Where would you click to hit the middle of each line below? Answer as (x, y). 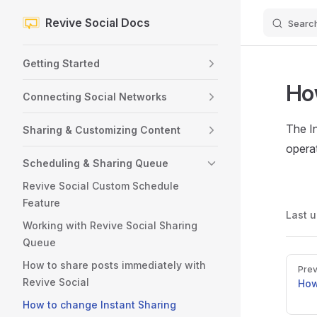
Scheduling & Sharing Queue (96, 163)
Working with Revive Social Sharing (110, 225)
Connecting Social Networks (95, 97)
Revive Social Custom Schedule (101, 186)
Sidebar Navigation (71, 54)
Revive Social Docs (98, 22)
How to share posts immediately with (114, 265)
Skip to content (56, 24)
